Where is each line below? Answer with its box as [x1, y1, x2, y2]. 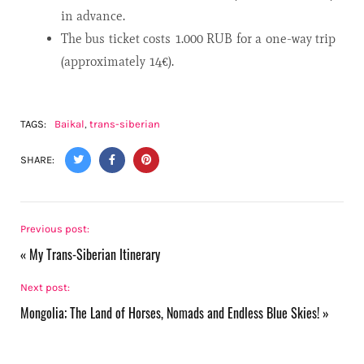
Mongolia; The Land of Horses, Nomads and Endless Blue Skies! [20, 303, 319, 323]
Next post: [20, 281, 70, 294]
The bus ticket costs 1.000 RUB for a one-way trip [61, 31, 336, 47]
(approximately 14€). [61, 54, 174, 70]
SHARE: [20, 154, 57, 167]
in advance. [61, 8, 125, 24]
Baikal [54, 118, 84, 131]
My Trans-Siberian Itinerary [29, 245, 160, 265]
